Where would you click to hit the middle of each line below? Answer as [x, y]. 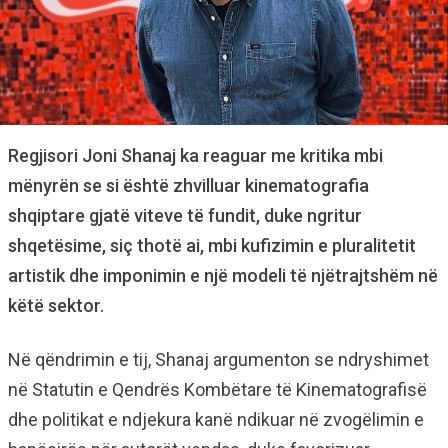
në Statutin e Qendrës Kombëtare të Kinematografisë [217, 390]
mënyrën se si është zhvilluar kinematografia [188, 186]
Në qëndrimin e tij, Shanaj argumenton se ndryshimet [218, 360]
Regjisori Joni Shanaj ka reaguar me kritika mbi [195, 156]
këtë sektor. [56, 306]
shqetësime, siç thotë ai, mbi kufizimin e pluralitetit [212, 246]
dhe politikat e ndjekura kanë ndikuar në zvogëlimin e [216, 420]
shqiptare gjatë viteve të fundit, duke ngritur [185, 216]
